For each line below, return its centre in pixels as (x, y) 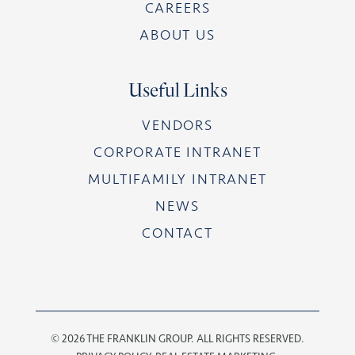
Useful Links (177, 91)
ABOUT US (177, 35)
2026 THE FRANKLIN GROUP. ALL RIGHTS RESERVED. (183, 338)
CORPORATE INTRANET (177, 153)
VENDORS (177, 126)
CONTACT (177, 233)
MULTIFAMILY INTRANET (177, 179)
